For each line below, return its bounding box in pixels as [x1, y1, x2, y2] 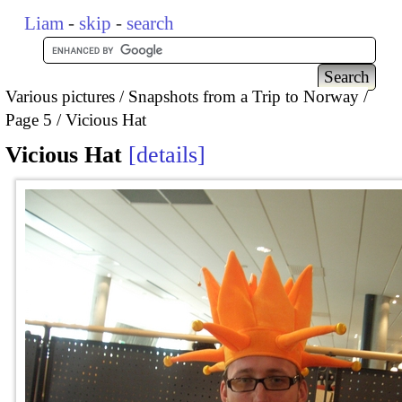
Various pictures [5, 86, 115, 106]
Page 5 [5, 109, 52, 129]
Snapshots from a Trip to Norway [128, 86, 359, 106]
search [127, 13, 175, 34]
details [136, 142, 197, 169]
